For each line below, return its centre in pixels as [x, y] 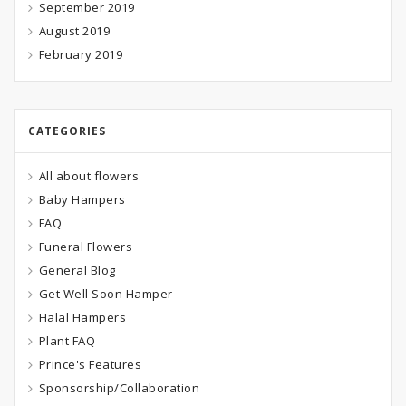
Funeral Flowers [85, 246]
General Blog [77, 270]
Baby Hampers [82, 199]
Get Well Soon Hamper [106, 293]
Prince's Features [90, 364]
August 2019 [74, 30]
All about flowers [88, 175]
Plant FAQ [67, 340]
